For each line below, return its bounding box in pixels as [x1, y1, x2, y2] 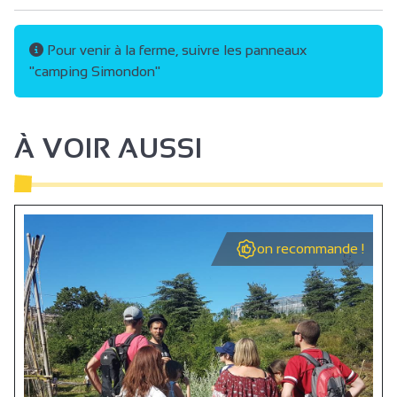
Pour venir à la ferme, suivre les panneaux [43, 42, 307, 58]
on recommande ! [257, 240, 364, 256]
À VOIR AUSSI [14, 133, 203, 163]
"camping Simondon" [29, 63, 160, 79]
